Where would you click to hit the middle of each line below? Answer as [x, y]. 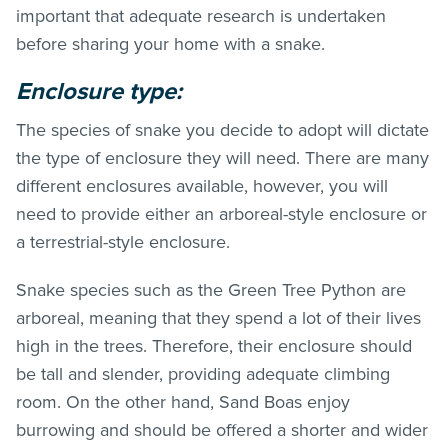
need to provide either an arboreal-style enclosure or [221, 213]
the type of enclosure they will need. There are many [222, 157]
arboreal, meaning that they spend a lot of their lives [218, 317]
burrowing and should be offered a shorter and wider [222, 429]
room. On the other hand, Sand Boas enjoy [183, 401]
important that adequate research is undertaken [201, 15]
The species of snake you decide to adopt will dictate [222, 129]
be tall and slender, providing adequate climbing [203, 373]
